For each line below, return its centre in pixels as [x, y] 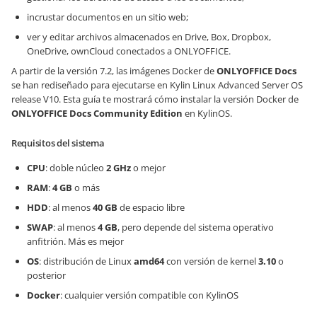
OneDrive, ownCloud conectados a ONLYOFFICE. [129, 51]
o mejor [148, 168]
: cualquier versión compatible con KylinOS [149, 295]
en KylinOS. [207, 113]
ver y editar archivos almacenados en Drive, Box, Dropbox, [149, 37]
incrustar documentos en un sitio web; [108, 17]
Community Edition [138, 113]
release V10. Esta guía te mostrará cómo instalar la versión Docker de [155, 99]
